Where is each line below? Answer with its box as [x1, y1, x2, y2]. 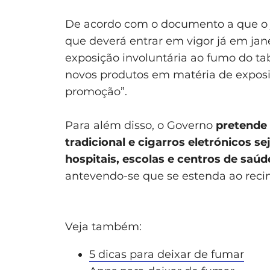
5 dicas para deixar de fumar [89, 247, 244, 261]
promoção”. [65, 84, 127, 98]
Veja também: [65, 219, 142, 233]
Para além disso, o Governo [65, 118, 216, 132]
